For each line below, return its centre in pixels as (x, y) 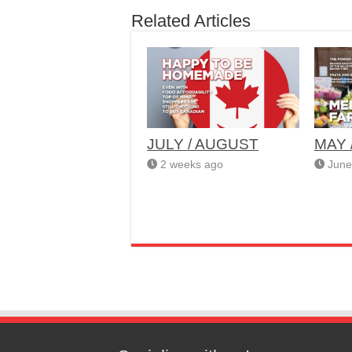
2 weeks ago (192, 165)
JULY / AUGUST (203, 145)
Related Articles (191, 21)
